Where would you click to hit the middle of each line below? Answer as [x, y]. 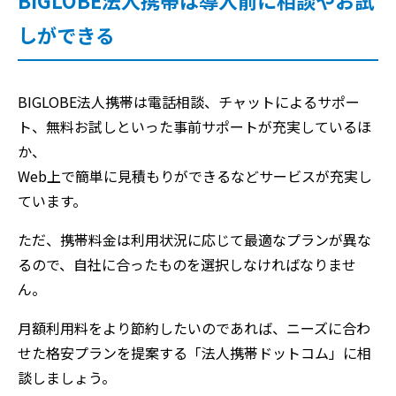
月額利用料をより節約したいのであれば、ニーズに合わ [194, 328]
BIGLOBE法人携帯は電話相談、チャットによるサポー [189, 102]
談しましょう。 [67, 377]
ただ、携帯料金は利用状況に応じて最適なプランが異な [194, 240]
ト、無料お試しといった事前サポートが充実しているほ [194, 126]
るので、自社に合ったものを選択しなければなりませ [187, 264]
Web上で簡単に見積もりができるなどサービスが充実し [195, 176]
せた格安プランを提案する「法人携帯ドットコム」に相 [194, 353]
